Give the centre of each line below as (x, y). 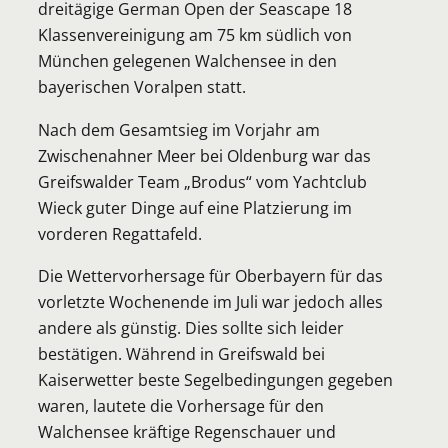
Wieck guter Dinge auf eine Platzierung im (195, 207)
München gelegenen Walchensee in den (187, 61)
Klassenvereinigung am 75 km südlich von (195, 35)
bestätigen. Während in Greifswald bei (181, 354)
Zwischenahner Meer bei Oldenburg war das (204, 155)
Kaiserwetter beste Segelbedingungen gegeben (215, 380)
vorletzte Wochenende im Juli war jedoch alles (210, 302)
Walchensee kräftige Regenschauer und (187, 432)
